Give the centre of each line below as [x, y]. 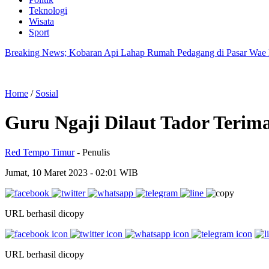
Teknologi [48, 11]
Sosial [47, 93]
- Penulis [93, 152]
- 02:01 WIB [114, 172]
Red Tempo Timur [40, 152]
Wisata [41, 21]
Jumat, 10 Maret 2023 [47, 172]
